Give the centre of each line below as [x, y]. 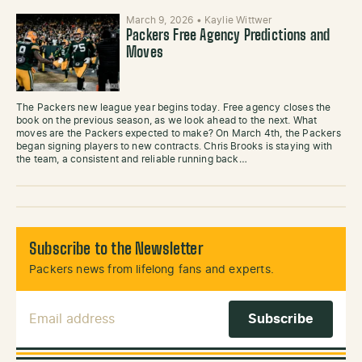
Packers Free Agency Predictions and [228, 36]
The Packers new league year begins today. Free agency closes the [174, 107]
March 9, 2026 [161, 20]
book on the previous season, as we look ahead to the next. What [167, 120]
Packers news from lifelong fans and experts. [152, 270]
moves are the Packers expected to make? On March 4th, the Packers [179, 133]
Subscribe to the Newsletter [116, 250]
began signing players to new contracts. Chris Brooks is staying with [175, 146]
